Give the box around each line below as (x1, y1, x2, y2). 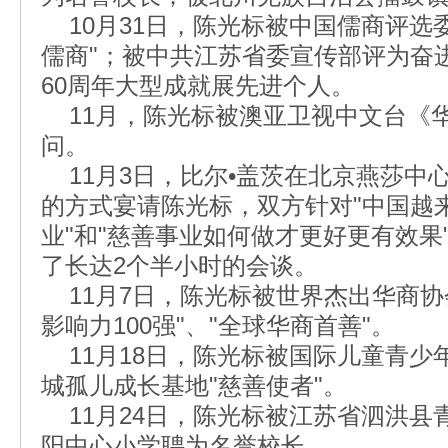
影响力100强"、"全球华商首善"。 (41, 312, 395, 339)
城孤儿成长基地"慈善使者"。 (41, 372, 347, 399)
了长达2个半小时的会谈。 (41, 252, 318, 279)
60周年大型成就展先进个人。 (41, 72, 355, 99)
